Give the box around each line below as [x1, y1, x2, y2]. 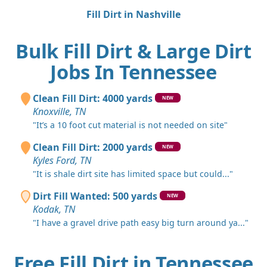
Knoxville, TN [33, 105, 86, 119]
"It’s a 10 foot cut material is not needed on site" [33, 119, 228, 131]
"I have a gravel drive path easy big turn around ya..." [33, 217, 249, 229]
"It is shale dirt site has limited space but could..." [33, 168, 233, 180]
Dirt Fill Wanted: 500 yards [33, 190, 157, 203]
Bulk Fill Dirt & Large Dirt [15, 38, 252, 65]
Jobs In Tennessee [50, 58, 217, 86]
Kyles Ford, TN [33, 154, 91, 167]
